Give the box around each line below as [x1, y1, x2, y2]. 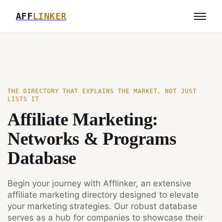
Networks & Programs [7, 129, 176, 149]
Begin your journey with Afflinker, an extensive [7, 178, 191, 188]
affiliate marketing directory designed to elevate [7, 190, 199, 200]
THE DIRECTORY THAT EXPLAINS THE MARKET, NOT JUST [7, 88, 197, 95]
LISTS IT [7, 96, 39, 103]
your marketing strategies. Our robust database [7, 201, 197, 211]
